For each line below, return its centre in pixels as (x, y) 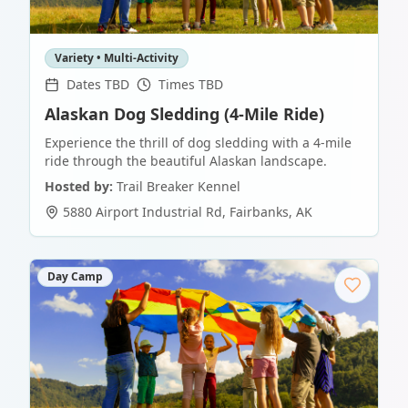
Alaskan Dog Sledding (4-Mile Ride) (184, 114)
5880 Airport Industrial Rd (143, 212)
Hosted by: (79, 186)
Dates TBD (98, 84)
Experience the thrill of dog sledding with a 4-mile (198, 143)
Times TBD (191, 84)
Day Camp (75, 276)
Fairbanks (259, 212)
